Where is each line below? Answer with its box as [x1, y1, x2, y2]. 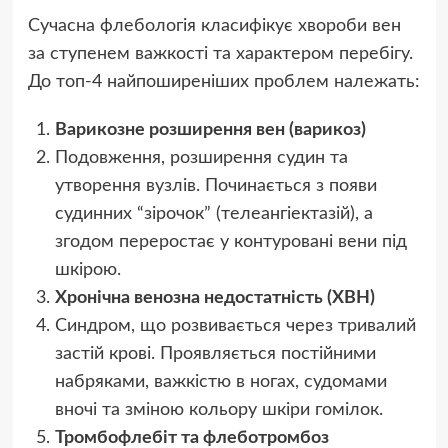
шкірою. [54, 261, 121, 280]
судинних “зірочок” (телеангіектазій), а [54, 205, 373, 224]
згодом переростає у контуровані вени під [54, 233, 407, 252]
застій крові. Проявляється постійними [54, 345, 376, 364]
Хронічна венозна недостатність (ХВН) [54, 289, 375, 308]
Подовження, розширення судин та [54, 149, 348, 168]
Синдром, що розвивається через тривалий [54, 317, 416, 336]
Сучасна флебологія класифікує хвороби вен [27, 17, 401, 36]
